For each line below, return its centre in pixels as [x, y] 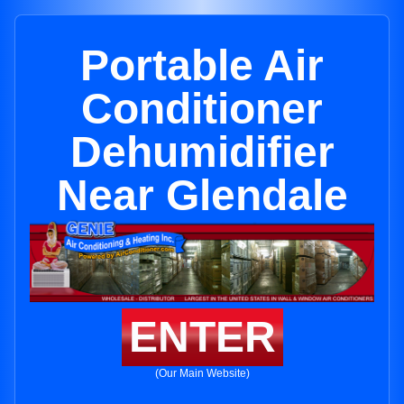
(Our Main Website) [202, 374]
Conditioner [202, 109]
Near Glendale [202, 195]
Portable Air [202, 65]
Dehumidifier [202, 152]
